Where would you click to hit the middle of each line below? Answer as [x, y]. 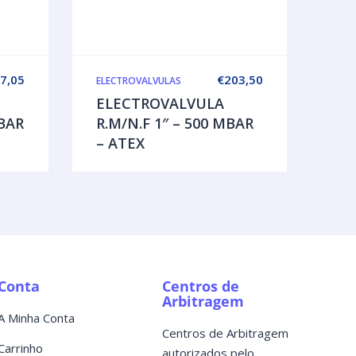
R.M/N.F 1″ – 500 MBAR [175, 123]
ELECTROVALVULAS [139, 80]
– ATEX [120, 143]
